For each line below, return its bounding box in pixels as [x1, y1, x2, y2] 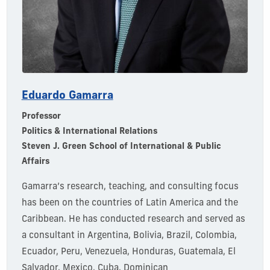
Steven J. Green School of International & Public [21, 142, 221, 151]
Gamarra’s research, [21, 182, 106, 192]
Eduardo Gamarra [21, 90, 113, 102]
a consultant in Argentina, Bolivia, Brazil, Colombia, [21, 231, 237, 240]
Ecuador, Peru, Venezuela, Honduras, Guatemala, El [21, 247, 236, 257]
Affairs [21, 157, 49, 166]
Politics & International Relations [21, 127, 157, 136]
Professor [21, 111, 61, 121]
